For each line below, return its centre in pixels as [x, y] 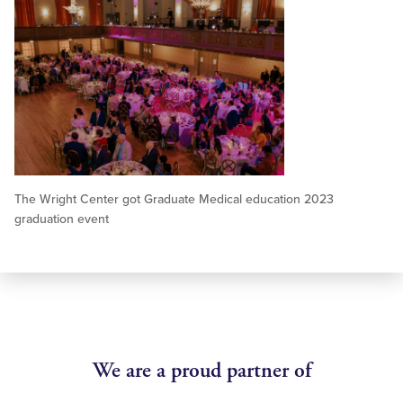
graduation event [62, 219]
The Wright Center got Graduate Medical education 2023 [174, 200]
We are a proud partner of [201, 371]
